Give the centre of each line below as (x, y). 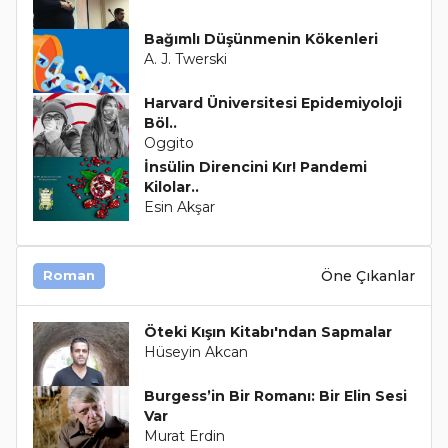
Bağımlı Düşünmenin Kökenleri (261, 39)
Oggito (169, 143)
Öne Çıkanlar (368, 275)
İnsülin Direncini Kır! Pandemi (256, 167)
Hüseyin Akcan (196, 352)
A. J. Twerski (186, 59)
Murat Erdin (185, 436)
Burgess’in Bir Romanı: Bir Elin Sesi (276, 396)
